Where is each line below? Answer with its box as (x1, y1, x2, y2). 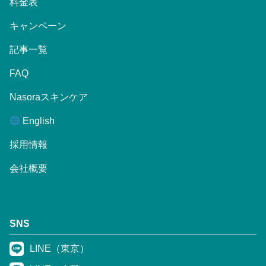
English (20, 116, 55, 126)
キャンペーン (9, 21, 66, 31)
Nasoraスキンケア (9, 92, 88, 103)
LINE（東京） (30, 243, 89, 254)
